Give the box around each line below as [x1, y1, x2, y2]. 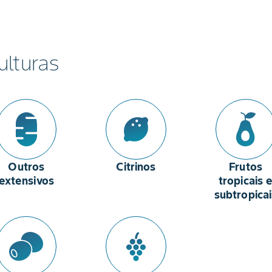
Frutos [229, 160, 263, 174]
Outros [8, 160, 45, 174]
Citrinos [116, 160, 156, 174]
